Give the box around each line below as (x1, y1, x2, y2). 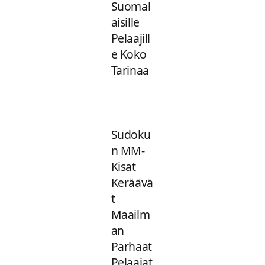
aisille (111, 14, 140, 31)
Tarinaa (111, 62, 149, 79)
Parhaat (111, 238, 152, 255)
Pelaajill (111, 30, 150, 47)
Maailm (111, 206, 150, 223)
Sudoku (111, 127, 151, 143)
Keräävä (111, 174, 153, 191)
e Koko (111, 46, 147, 63)
